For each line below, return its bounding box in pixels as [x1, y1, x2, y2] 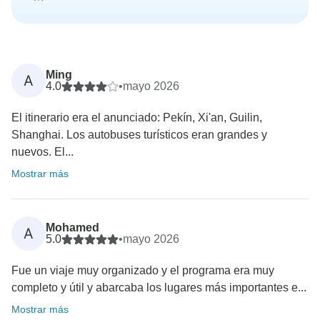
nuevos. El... [11, 146, 74, 159]
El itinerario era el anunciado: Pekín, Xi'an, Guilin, [11, 111, 262, 124]
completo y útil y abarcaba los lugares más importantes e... [11, 281, 306, 294]
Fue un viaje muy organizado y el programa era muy [11, 264, 274, 277]
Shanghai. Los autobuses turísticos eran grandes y [11, 129, 267, 141]
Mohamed [46, 221, 99, 234]
